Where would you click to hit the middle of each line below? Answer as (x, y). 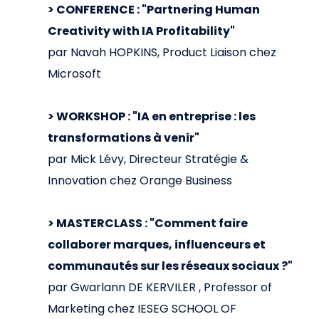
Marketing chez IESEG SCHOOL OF (142, 308)
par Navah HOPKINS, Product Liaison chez (162, 52)
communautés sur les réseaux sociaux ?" (170, 266)
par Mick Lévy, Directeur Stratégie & (148, 159)
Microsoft (74, 73)
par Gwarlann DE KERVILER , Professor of (160, 287)
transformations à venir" (124, 137)
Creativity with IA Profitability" (141, 31)
